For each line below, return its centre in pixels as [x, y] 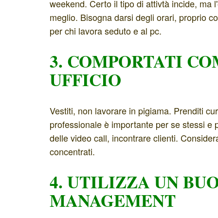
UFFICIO [85, 80]
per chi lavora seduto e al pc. [106, 31]
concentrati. [72, 152]
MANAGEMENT [113, 200]
